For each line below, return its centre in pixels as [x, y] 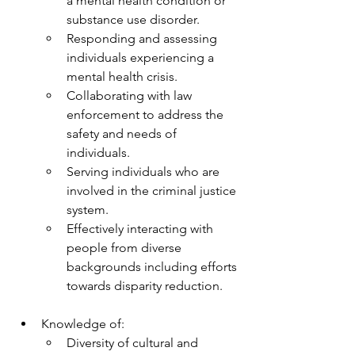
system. [88, 210]
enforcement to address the [145, 115]
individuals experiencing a [140, 57]
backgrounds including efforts [152, 267]
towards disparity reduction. [145, 286]
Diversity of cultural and [132, 343]
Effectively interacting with [140, 229]
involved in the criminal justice [151, 191]
